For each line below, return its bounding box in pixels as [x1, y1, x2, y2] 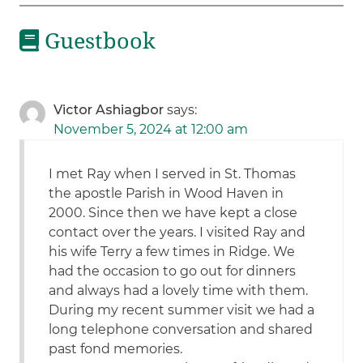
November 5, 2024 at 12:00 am [53, 122, 249, 138]
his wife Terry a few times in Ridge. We [49, 244, 296, 260]
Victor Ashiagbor [53, 102, 164, 118]
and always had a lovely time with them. [49, 283, 309, 299]
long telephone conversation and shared [49, 322, 314, 338]
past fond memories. [49, 341, 183, 357]
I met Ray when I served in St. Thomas [49, 166, 297, 182]
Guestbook [39, 28, 156, 54]
